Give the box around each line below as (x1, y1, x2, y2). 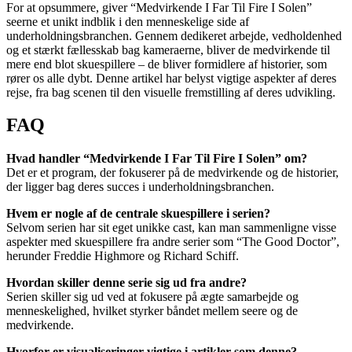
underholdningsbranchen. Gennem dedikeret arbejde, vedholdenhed (6, 28, 342, 42)
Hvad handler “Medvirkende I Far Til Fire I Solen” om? (6, 152, 307, 166)
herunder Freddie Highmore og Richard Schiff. (6, 249, 239, 263)
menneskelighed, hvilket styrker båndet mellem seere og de (6, 304, 298, 318)
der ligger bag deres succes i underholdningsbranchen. (6, 180, 274, 194)
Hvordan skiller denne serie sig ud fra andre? (6, 276, 247, 290)
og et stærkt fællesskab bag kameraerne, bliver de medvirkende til (6, 42, 330, 57)
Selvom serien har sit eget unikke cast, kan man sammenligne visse (6, 221, 336, 235)
